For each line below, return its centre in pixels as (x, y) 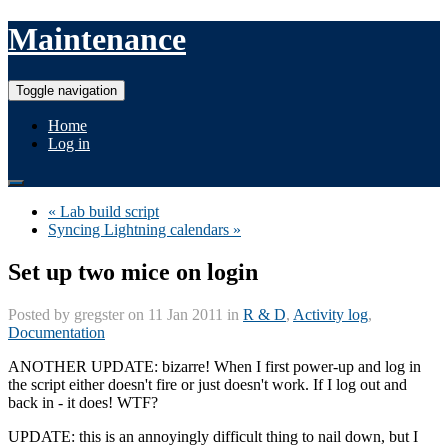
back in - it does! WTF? (83, 402)
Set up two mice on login (133, 271)
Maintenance (97, 39)
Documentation (56, 332)
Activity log (330, 314)
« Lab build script (103, 211)
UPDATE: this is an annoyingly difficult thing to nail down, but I (213, 436)
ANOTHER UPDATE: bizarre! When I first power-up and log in (214, 366)
